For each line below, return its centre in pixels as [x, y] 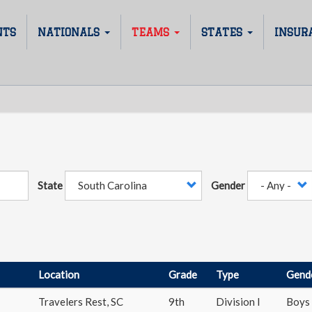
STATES [224, 32]
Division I [238, 302]
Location [59, 274]
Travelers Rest [72, 302]
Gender [228, 185]
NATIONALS [70, 32]
